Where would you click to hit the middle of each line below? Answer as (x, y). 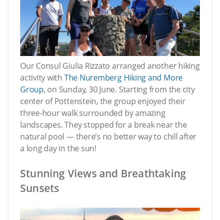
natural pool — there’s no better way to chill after (109, 136)
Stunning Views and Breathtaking (103, 173)
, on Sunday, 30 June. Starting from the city (119, 89)
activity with (42, 77)
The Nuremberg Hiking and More (124, 77)
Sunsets (40, 188)
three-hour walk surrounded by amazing (93, 113)
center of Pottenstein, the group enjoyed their (103, 101)
